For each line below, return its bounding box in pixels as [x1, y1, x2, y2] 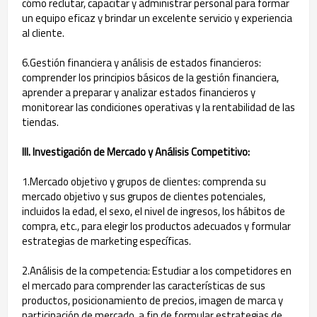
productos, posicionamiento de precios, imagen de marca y [22, 292, 283, 309]
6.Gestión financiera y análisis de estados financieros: [22, 54, 261, 71]
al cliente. [22, 25, 64, 41]
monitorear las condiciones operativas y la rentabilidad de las [22, 99, 295, 115]
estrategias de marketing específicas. [22, 233, 191, 249]
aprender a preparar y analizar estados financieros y [22, 84, 255, 100]
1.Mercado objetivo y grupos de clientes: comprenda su [22, 173, 266, 190]
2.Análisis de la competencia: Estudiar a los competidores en [22, 263, 292, 279]
